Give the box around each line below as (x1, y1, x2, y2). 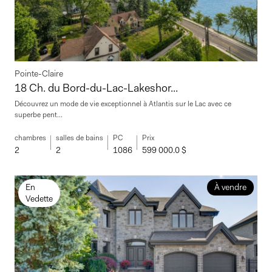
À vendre (214, 181, 246, 192)
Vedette (25, 192, 53, 204)
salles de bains (56, 132, 103, 143)
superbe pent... (15, 109, 63, 120)
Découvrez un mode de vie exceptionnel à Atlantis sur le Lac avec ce (15, 98, 231, 109)
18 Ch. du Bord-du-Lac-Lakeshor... (15, 80, 178, 95)
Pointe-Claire (15, 67, 63, 79)
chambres (15, 132, 46, 143)
